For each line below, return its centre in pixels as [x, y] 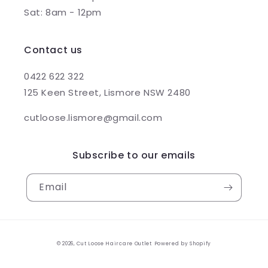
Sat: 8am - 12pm [63, 13]
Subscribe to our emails [134, 156]
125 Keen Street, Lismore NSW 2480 [107, 93]
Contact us [53, 50]
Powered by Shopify [183, 244]
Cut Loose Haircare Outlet [114, 244]
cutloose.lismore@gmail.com [93, 118]
